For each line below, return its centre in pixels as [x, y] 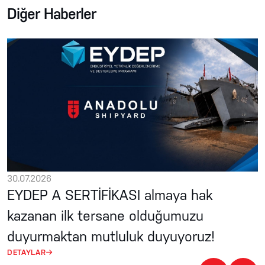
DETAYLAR [27, 252]
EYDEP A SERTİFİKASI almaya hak [110, 195]
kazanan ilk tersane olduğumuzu [105, 215]
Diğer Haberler [51, 13]
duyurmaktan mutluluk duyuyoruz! [111, 236]
